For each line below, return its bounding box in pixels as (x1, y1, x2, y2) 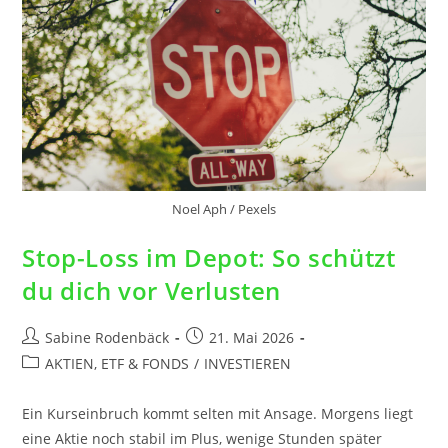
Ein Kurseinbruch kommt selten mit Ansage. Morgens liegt (22, 403, 414, 423)
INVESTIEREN (204, 353, 292, 373)
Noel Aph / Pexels (172, 199, 276, 218)
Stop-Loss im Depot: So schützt (22, 240, 396, 274)
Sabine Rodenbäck (45, 327, 170, 347)
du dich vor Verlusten (22, 273, 282, 307)
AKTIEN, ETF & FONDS (45, 353, 190, 373)
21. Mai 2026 (209, 327, 295, 347)
